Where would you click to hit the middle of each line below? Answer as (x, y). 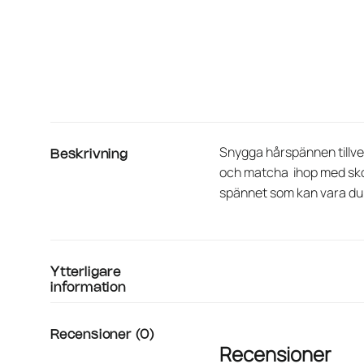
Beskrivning (89, 155)
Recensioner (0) (102, 336)
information (88, 288)
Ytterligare (86, 273)
